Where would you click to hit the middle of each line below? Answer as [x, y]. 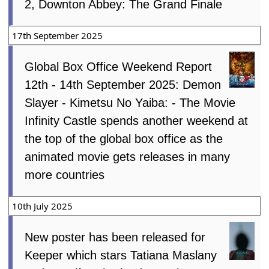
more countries [65, 175]
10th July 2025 [43, 206]
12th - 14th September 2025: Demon [123, 85]
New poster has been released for [115, 237]
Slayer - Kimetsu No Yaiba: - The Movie [130, 103]
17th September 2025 [58, 36]
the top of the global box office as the [124, 139]
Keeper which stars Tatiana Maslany [121, 255]
